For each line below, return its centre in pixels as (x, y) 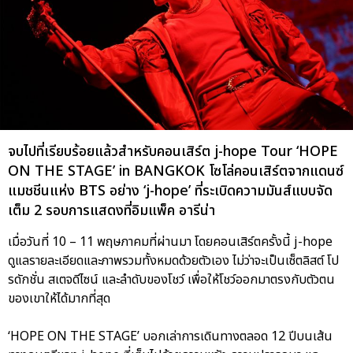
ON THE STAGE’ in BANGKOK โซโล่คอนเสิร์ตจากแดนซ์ (176, 171)
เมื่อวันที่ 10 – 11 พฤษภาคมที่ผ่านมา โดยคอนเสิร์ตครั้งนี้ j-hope (170, 242)
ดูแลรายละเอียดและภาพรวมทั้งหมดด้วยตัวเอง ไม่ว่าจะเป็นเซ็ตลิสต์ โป (173, 260)
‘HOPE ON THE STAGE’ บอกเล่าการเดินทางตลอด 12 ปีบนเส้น (170, 336)
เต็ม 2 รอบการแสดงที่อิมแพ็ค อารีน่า (111, 210)
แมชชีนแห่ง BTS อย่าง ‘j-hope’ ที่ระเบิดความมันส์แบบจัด (170, 191)
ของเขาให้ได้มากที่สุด (61, 298)
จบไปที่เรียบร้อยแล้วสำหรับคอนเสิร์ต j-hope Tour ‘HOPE (173, 151)
